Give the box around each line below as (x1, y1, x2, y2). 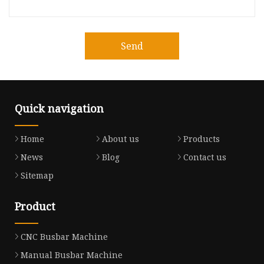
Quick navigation (15, 101, 104, 116)
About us (101, 133, 139, 145)
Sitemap (21, 170, 54, 181)
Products (183, 133, 220, 145)
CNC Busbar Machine (21, 231, 108, 243)
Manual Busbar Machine (21, 249, 123, 261)
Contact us (183, 151, 226, 163)
